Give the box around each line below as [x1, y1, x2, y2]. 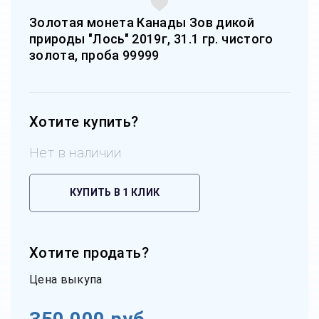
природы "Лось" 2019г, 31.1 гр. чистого [29, 31, 273, 46]
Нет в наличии [29, 144, 121, 161]
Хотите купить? [29, 113, 139, 130]
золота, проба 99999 [29, 47, 159, 63]
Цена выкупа [29, 272, 103, 286]
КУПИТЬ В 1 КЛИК [69, 187, 160, 199]
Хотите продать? [29, 244, 149, 261]
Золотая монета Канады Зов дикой [29, 14, 255, 30]
